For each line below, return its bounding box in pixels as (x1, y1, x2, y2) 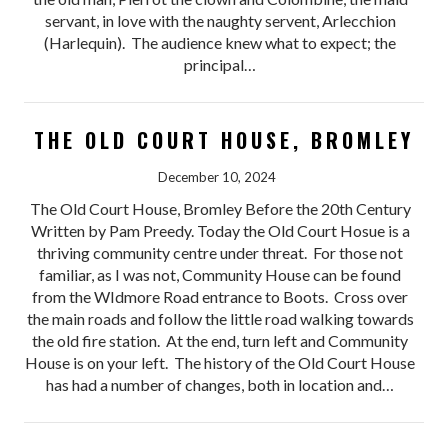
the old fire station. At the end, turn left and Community (32, 331, 409, 351)
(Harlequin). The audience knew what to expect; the (44, 33, 397, 53)
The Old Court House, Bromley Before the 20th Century (29, 199, 411, 219)
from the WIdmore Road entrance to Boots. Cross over (32, 287, 409, 307)
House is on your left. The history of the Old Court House (25, 353, 416, 373)
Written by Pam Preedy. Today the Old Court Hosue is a (30, 221, 410, 241)
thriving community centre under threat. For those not (37, 243, 404, 263)
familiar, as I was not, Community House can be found (39, 265, 402, 285)
